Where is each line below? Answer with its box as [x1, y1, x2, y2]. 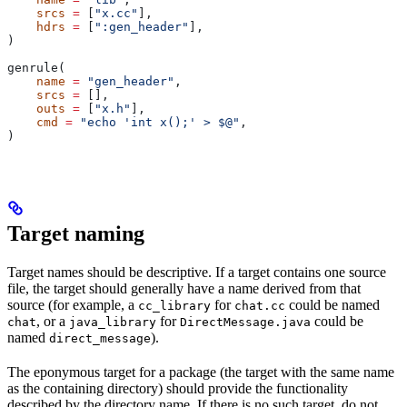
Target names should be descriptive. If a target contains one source [7, 263, 386, 280]
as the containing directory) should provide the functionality [7, 380, 348, 396]
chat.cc [234, 298, 285, 313]
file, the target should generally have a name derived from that [7, 280, 361, 296]
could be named [285, 296, 380, 313]
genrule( [7, 60, 65, 74]
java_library [69, 314, 156, 329]
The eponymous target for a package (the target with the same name [7, 363, 394, 380]
